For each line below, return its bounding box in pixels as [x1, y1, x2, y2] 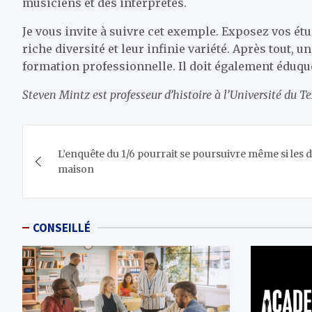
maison [58, 163, 94, 175]
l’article [22, 181, 102, 209]
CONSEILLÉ [33, 220, 91, 235]
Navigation [22, 124, 141, 152]
